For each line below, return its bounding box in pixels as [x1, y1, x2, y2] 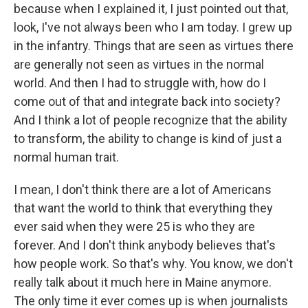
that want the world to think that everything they [14, 201, 273, 215]
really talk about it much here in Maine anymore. [14, 275, 272, 289]
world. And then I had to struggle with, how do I [14, 76, 266, 90]
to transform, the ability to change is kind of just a [14, 131, 282, 146]
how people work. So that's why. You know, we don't [14, 256, 293, 271]
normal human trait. [14, 150, 119, 164]
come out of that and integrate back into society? [14, 94, 280, 109]
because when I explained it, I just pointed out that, [14, 1, 288, 16]
